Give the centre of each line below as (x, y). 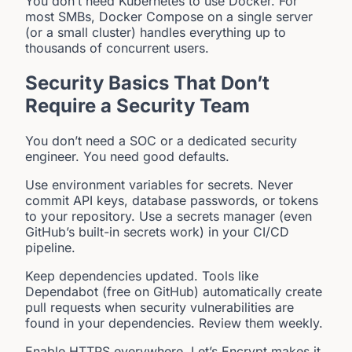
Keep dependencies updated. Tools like (142, 276)
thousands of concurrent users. (117, 48)
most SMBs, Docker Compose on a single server (169, 17)
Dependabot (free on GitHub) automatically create (174, 292)
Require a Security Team (137, 106)
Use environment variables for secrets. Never (159, 185)
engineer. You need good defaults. (127, 157)
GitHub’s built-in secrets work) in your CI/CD (157, 232)
